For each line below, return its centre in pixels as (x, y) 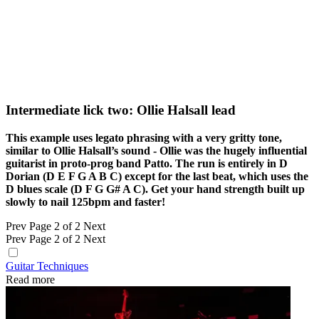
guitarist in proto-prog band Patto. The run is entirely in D (147, 163)
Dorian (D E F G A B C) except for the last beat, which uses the (157, 176)
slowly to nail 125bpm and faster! (85, 202)
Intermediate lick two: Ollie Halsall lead (121, 110)
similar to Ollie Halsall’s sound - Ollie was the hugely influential (156, 150)
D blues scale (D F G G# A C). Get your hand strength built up (155, 189)
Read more (30, 279)
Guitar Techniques (47, 266)
